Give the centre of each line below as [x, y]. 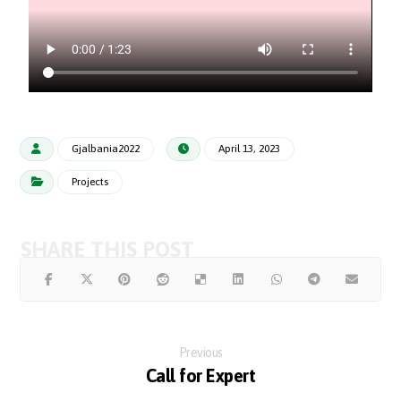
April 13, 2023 [250, 148]
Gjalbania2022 [106, 148]
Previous [200, 352]
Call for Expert [200, 375]
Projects [90, 181]
